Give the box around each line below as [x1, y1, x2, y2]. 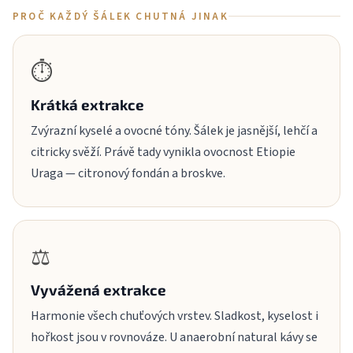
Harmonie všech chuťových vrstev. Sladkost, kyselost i [31, 307, 318, 325]
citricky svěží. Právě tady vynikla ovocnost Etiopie [31, 143, 295, 161]
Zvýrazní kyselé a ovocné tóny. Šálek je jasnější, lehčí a [31, 121, 318, 139]
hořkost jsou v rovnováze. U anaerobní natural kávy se [31, 328, 318, 346]
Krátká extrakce [31, 95, 144, 113]
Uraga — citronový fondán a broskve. [31, 164, 225, 182]
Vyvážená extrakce [31, 280, 166, 299]
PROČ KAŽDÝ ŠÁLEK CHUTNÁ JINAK [13, 8, 229, 24]
